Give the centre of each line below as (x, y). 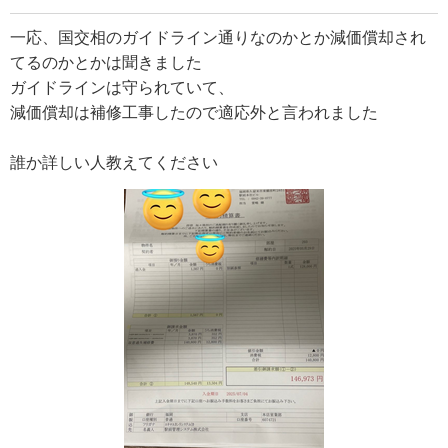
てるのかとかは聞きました (106, 61)
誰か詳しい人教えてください (114, 161)
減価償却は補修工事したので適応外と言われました (194, 111)
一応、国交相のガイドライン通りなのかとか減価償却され (218, 36)
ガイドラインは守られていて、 (122, 86)
